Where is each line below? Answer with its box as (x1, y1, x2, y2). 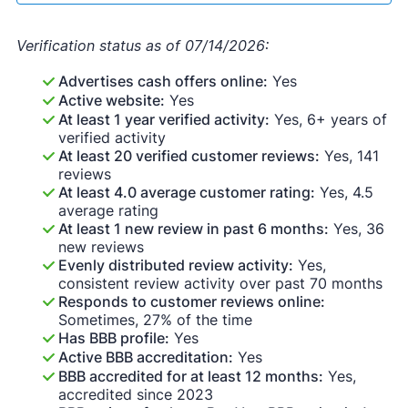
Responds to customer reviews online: (57, 292, 325, 311)
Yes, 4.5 (314, 183, 373, 202)
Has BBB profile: (57, 329, 169, 348)
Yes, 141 (319, 147, 379, 166)
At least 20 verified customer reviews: (57, 147, 320, 166)
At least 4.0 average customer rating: (57, 183, 315, 202)
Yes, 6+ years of (269, 110, 387, 129)
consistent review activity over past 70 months (57, 274, 382, 293)
